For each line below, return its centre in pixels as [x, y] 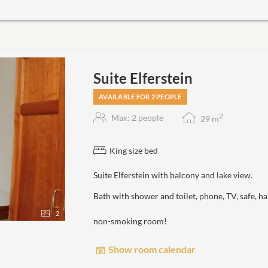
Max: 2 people [137, 118]
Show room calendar [152, 249]
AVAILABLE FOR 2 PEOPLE [140, 96]
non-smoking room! [130, 221]
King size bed [134, 150]
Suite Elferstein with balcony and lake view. [173, 175]
